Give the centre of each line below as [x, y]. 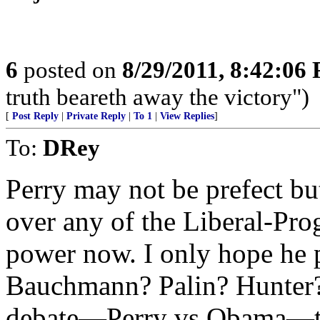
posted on [70, 70]
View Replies [187, 116]
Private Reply [96, 116]
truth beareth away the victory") [157, 97]
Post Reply [35, 116]
